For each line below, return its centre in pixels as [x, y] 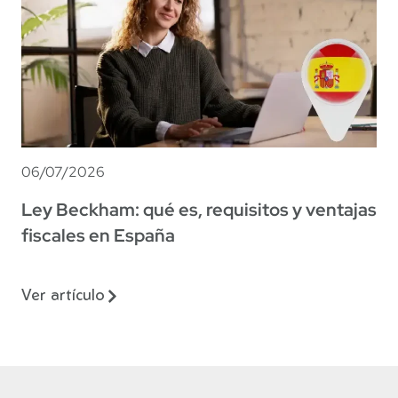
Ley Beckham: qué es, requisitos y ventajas [199, 209]
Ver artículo [63, 296]
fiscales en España [98, 235]
